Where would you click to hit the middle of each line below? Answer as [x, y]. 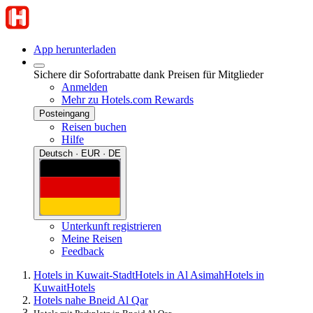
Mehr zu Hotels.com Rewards [128, 100]
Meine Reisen [92, 238]
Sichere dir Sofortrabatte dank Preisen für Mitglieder [148, 74]
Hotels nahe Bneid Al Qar [91, 300]
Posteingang [64, 114]
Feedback [83, 251]
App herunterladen [75, 49]
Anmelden [85, 87]
